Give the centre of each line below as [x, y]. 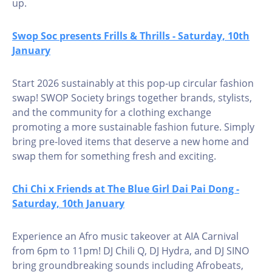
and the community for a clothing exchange [112, 112]
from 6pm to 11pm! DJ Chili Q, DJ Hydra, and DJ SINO [131, 251]
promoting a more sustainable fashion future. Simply [133, 127]
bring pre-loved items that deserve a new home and [131, 141]
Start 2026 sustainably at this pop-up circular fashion [133, 83]
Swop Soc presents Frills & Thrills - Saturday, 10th [131, 36]
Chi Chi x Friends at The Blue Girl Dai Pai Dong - [126, 189]
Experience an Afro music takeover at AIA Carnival [125, 236]
